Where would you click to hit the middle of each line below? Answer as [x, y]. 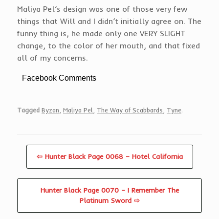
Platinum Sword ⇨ [109, 201]
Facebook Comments [59, 78]
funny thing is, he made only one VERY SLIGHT [101, 33]
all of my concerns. [53, 57]
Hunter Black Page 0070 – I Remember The [109, 190]
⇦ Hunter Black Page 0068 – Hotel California [109, 157]
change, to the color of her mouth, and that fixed [109, 45]
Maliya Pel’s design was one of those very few [102, 9]
